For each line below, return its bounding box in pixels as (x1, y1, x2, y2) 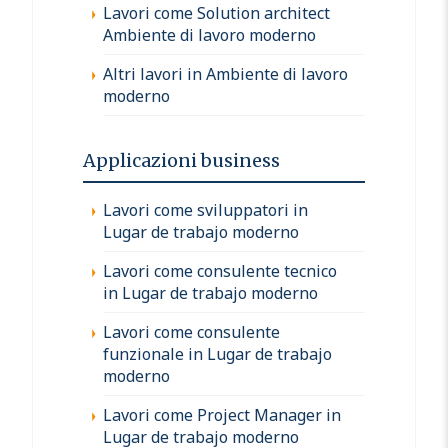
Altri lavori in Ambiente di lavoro (103, 62, 348, 85)
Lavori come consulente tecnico (103, 259, 337, 282)
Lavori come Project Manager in (103, 403, 341, 426)
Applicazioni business (83, 148, 280, 172)
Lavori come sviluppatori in (103, 198, 308, 221)
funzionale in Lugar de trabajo (103, 342, 332, 365)
